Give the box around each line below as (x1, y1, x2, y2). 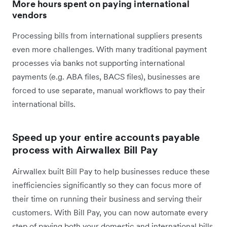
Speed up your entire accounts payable (12, 130, 200, 144)
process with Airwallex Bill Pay (12, 143, 161, 157)
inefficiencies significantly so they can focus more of (12, 179, 201, 190)
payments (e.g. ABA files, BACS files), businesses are (12, 71, 200, 82)
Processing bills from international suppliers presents (12, 30, 202, 41)
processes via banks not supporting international (12, 57, 185, 68)
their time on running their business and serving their (12, 193, 202, 204)
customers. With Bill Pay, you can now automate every (12, 207, 208, 217)
